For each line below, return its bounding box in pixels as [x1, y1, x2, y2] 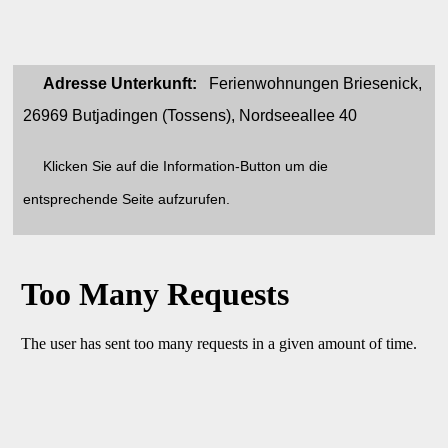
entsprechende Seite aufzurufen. [23, 191, 231, 207]
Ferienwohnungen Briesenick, [197, 74, 423, 92]
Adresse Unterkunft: [43, 74, 198, 92]
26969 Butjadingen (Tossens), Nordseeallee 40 [23, 106, 362, 124]
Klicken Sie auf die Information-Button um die [43, 158, 329, 174]
